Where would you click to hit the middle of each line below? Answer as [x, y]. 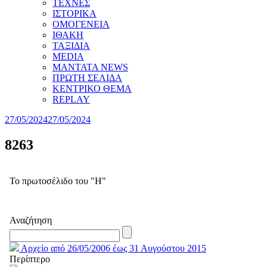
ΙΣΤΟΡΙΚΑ [74, 13]
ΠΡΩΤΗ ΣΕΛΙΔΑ [87, 78]
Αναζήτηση [31, 220]
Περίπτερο [30, 259]
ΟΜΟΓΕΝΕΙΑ [81, 24]
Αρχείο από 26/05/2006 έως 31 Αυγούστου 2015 [113, 248]
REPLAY [71, 99]
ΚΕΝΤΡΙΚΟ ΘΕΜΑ [92, 89]
